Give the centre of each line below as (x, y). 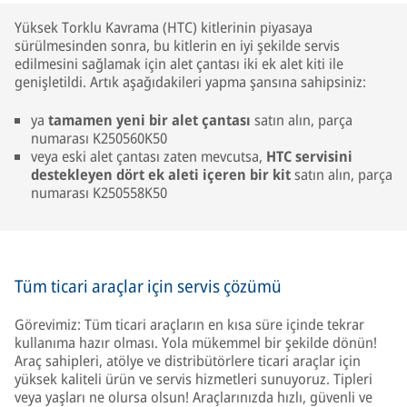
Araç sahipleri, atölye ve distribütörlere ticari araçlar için (188, 361)
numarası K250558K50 (99, 193)
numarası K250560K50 (99, 138)
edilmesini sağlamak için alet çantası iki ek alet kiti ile (179, 64)
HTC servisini (309, 156)
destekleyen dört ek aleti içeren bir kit (161, 174)
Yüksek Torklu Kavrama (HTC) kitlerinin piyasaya (164, 27)
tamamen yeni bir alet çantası (149, 120)
